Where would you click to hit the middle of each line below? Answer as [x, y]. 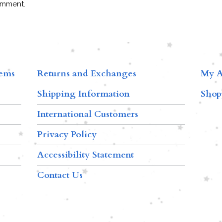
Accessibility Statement [85, 155]
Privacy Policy [67, 135]
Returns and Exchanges [86, 74]
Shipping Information [83, 94]
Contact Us [60, 175]
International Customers [87, 114]
